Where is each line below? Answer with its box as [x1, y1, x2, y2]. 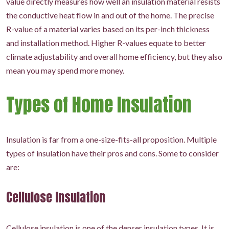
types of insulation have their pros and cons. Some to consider [6, 148, 219, 158]
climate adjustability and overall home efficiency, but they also [6, 52, 222, 62]
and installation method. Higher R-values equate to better [6, 38, 206, 48]
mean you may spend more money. [6, 65, 124, 76]
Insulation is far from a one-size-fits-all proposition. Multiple [6, 134, 217, 145]
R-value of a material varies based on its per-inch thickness [6, 24, 210, 34]
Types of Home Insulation [6, 91, 192, 119]
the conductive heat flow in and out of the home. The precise [6, 10, 214, 20]
